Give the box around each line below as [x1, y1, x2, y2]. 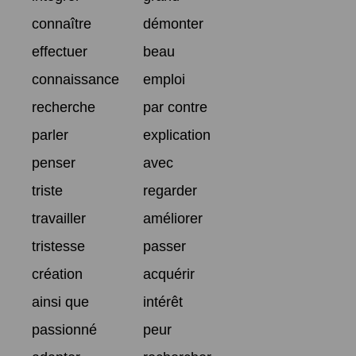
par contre [143, 99, 207, 116]
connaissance [32, 72, 119, 88]
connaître [32, 16, 91, 33]
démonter [143, 16, 203, 33]
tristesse [32, 238, 85, 255]
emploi [143, 72, 185, 88]
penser [32, 155, 75, 172]
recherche [32, 99, 95, 116]
